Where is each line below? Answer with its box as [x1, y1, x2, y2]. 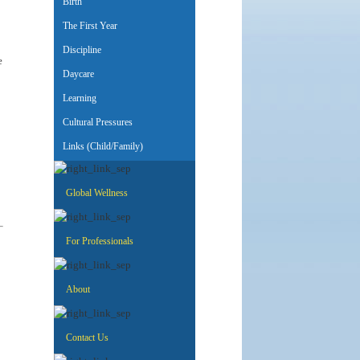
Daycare [55, 68, 94, 80]
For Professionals [66, 235, 133, 247]
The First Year [55, 20, 117, 31]
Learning [55, 92, 96, 104]
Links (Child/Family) [55, 141, 143, 152]
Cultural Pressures [55, 117, 133, 128]
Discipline [55, 44, 101, 55]
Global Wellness [66, 187, 128, 198]
